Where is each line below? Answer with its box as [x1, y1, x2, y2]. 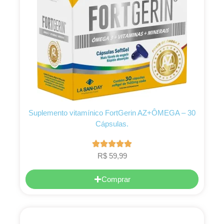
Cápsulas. [95, 119, 128, 128]
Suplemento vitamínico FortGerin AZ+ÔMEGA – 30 [28, 108, 195, 117]
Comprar [101, 174, 130, 183]
